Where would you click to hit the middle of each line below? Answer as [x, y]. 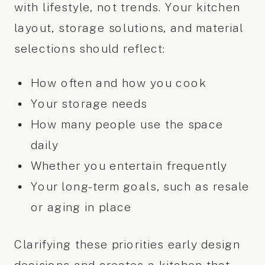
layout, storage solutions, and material [129, 28]
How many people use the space [127, 125]
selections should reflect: [90, 49]
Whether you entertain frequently [129, 166]
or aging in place [81, 207]
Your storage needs [89, 104]
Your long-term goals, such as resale [140, 187]
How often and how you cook [118, 83]
